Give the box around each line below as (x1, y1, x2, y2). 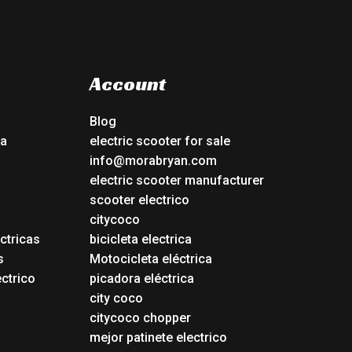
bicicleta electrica (89, 232, 192, 247)
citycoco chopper (89, 310, 191, 326)
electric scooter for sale (89, 134, 230, 149)
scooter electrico (89, 192, 189, 208)
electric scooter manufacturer (89, 173, 264, 189)
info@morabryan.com (89, 153, 217, 169)
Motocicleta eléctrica (89, 251, 212, 267)
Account (89, 71, 166, 96)
